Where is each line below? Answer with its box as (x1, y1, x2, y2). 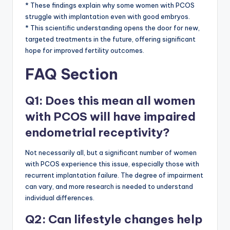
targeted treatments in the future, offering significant (25, 35, 196, 44)
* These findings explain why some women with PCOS (25, 1, 195, 10)
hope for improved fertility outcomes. (25, 46, 144, 55)
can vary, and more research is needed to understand (25, 182, 193, 191)
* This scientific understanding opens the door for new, (25, 24, 200, 32)
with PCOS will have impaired (25, 109, 196, 124)
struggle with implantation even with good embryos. (25, 12, 190, 21)
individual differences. (25, 194, 94, 202)
